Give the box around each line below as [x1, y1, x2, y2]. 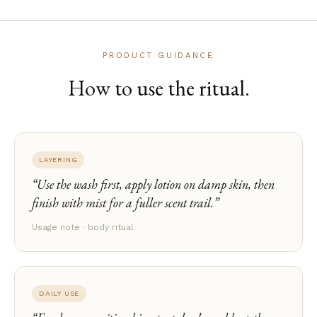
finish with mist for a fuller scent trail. [32, 194, 214, 211]
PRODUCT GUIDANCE [103, 50, 214, 60]
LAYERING [39, 155, 78, 163]
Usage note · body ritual [32, 221, 134, 232]
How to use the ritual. [67, 74, 250, 102]
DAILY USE [39, 289, 80, 297]
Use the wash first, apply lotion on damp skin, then [37, 175, 275, 192]
